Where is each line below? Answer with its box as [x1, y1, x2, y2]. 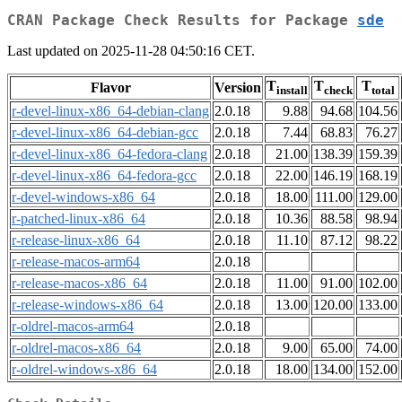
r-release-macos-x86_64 [12, 275, 147, 292]
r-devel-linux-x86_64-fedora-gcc [12, 168, 197, 184]
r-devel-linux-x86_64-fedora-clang [12, 146, 207, 162]
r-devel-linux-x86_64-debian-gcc [12, 125, 198, 141]
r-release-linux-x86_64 [12, 232, 140, 249]
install [276, 83, 308, 98]
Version [214, 80, 261, 96]
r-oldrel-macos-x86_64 [12, 340, 141, 356]
